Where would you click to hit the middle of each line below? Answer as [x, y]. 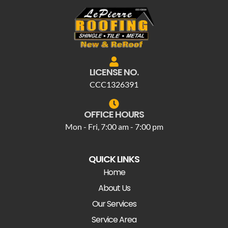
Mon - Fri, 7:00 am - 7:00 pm [114, 126]
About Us [114, 188]
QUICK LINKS [114, 159]
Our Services [114, 204]
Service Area [114, 219]
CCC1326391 [114, 84]
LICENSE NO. [114, 72]
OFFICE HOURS [114, 114]
